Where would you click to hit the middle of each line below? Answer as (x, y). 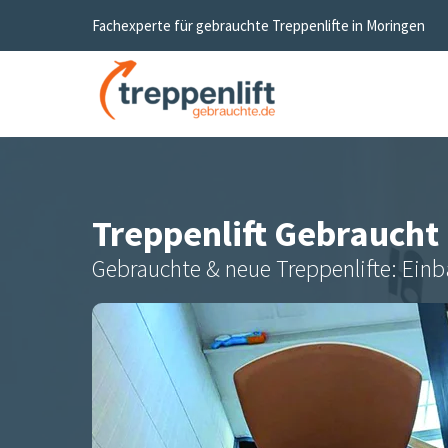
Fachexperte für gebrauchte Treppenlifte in (229, 25)
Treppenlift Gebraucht (269, 233)
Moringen (395, 25)
